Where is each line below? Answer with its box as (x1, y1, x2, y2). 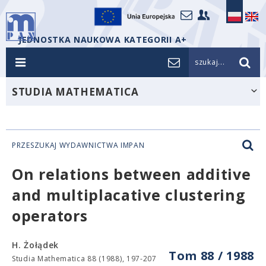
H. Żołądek (12, 239, 59, 251)
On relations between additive (12, 164, 251, 184)
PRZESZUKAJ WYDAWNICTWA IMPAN (12, 140, 145, 150)
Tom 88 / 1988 (168, 248, 254, 264)
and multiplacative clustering (12, 185, 246, 205)
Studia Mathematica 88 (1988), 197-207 (12, 254, 157, 264)
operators (12, 205, 88, 226)
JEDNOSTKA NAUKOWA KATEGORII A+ (18, 34, 187, 45)
